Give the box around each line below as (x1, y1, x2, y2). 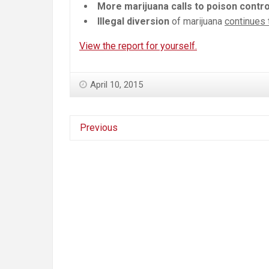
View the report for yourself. (79, 40, 197, 52)
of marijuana (169, 16, 225, 28)
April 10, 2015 (90, 79, 143, 91)
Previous (80, 122, 118, 134)
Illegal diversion (97, 16, 169, 28)
